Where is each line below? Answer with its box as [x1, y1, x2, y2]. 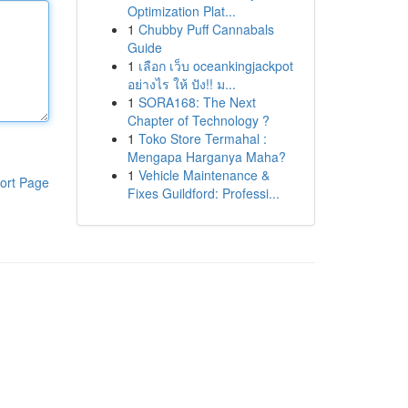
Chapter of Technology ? [127, 111, 270, 129]
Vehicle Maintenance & [138, 166, 270, 184]
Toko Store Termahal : [138, 129, 267, 148]
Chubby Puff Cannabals [138, 20, 274, 38]
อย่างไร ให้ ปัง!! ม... [127, 75, 236, 93]
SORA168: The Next [138, 93, 256, 111]
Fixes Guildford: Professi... [127, 184, 280, 202]
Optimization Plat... [127, 2, 236, 20]
